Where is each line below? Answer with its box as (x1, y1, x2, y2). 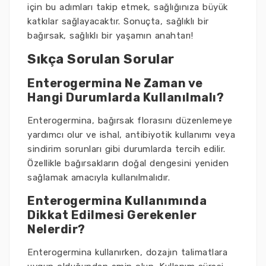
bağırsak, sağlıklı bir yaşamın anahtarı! (27, 30, 193, 41)
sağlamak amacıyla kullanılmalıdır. (27, 172, 170, 183)
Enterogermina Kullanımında (27, 194, 207, 208)
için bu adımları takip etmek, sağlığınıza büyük (27, 2, 228, 12)
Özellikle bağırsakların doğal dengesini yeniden (27, 158, 229, 169)
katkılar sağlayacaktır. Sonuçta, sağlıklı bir (27, 16, 209, 27)
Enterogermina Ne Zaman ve (27, 76, 203, 90)
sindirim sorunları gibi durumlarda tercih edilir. (27, 144, 226, 154)
